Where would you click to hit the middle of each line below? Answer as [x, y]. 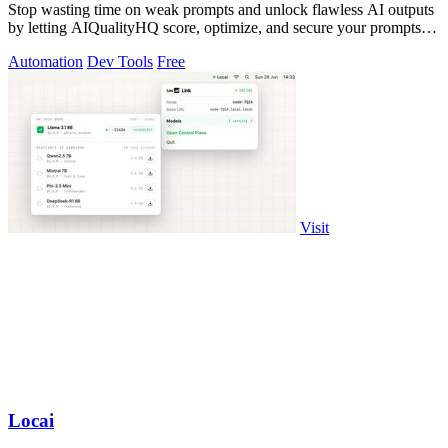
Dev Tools [120, 61]
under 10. [38, 45]
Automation [45, 61]
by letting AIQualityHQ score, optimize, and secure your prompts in [222, 27]
